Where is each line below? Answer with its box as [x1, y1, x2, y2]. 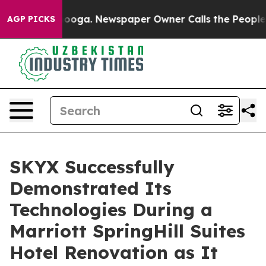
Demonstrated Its [9, 177, 172, 199]
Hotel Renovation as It [9, 241, 218, 264]
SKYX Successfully [9, 156, 175, 178]
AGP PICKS [7, 14, 55, 24]
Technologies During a [9, 198, 213, 221]
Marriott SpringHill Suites [9, 220, 245, 242]
